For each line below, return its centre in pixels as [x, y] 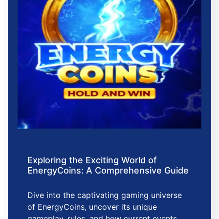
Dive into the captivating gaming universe [105, 195]
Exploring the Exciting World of [92, 160]
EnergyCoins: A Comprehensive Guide [108, 171]
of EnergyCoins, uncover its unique [92, 207]
